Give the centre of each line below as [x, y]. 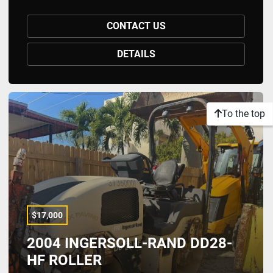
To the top [243, 114]
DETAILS [136, 54]
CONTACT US [136, 26]
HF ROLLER [64, 260]
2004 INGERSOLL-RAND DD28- [129, 243]
